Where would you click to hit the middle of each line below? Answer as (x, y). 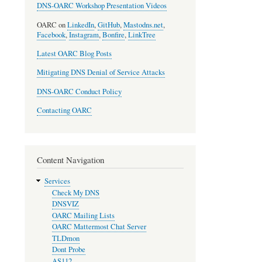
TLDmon (65, 238)
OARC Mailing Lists (83, 215)
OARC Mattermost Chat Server (99, 227)
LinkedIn (81, 25)
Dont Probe (68, 250)
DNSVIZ (65, 204)
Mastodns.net (143, 25)
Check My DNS (75, 192)
